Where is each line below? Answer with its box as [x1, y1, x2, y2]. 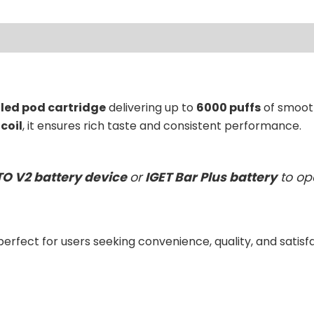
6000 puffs [196, 99, 261, 116]
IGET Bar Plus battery [142, 168, 278, 186]
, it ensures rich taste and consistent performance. [22, 117, 301, 134]
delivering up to [106, 99, 196, 116]
